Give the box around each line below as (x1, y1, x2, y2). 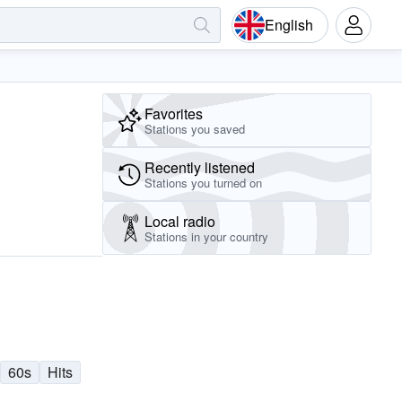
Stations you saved (144, 120, 245, 137)
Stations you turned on (144, 174, 262, 191)
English (265, 13, 313, 35)
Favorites (144, 102, 203, 124)
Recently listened (144, 156, 255, 178)
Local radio (144, 210, 215, 232)
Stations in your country (144, 228, 268, 245)
